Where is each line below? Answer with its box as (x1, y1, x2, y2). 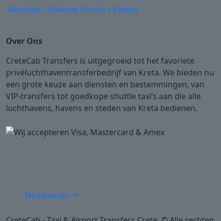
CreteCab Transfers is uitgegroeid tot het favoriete (6, 55, 194, 66)
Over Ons (6, 35, 42, 46)
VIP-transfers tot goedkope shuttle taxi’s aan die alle (6, 90, 201, 102)
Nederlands (25, 190, 71, 201)
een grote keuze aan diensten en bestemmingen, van (6, 78, 204, 90)
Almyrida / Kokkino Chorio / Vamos (8, 3, 138, 15)
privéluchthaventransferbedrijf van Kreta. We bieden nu (6, 67, 214, 78)
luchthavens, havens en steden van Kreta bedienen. (6, 102, 197, 113)
